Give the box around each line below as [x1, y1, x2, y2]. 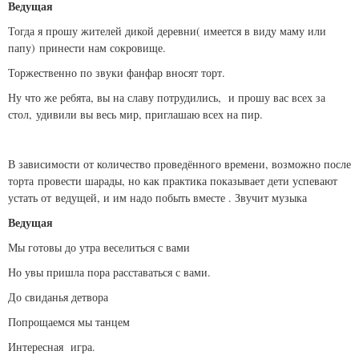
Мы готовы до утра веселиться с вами [8, 240, 190, 256]
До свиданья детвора [8, 289, 108, 305]
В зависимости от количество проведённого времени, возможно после [8, 156, 351, 172]
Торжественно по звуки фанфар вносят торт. [8, 65, 225, 81]
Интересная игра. [8, 339, 99, 355]
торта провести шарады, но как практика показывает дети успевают [8, 173, 337, 189]
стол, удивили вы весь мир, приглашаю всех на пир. [8, 107, 263, 123]
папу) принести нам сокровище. [8, 40, 170, 56]
